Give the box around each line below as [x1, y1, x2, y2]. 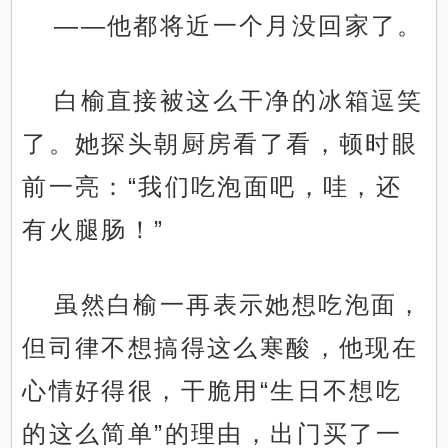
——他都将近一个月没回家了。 [54, 12, 424, 40]
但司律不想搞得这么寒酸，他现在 [22, 334, 419, 362]
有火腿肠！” [22, 216, 165, 244]
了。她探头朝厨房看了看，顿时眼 [22, 130, 419, 158]
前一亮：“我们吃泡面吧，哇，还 [22, 173, 403, 201]
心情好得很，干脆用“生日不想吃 [22, 377, 403, 405]
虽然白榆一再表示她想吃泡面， [54, 291, 424, 319]
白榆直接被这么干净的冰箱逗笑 [54, 87, 424, 115]
